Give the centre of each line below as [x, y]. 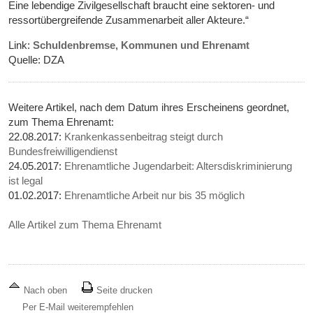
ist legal [26, 181]
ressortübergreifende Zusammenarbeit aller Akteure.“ [129, 20]
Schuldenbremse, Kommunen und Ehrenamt [141, 45]
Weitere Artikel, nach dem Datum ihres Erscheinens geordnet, [149, 108]
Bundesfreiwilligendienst [63, 152]
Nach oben [46, 291]
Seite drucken [123, 291]
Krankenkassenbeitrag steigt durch [144, 137]
